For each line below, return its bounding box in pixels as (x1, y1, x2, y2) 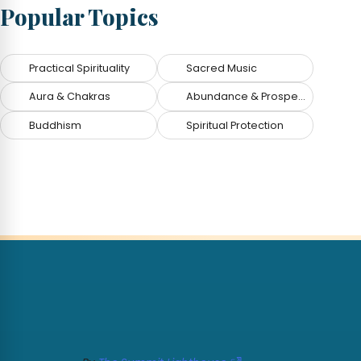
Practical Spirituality (29, 61, 131, 76)
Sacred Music (185, 61, 257, 76)
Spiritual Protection (185, 118, 284, 132)
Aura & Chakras (29, 89, 111, 104)
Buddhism (29, 118, 82, 132)
